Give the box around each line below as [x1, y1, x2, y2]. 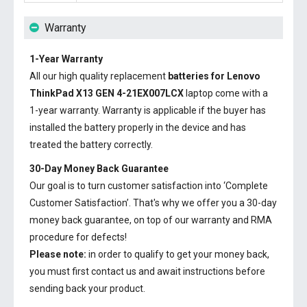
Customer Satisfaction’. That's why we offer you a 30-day [29, 197, 277, 208]
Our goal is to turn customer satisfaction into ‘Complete [29, 180, 268, 191]
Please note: [29, 249, 86, 260]
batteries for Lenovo [168, 71, 260, 82]
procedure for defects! [29, 232, 127, 243]
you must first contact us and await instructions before [29, 266, 265, 277]
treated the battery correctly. [29, 139, 153, 150]
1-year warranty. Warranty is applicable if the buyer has [29, 105, 266, 116]
